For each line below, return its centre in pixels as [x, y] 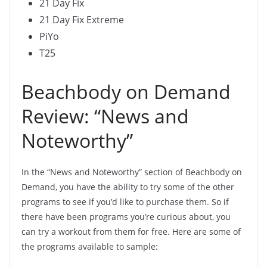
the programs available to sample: [90, 247]
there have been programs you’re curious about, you [126, 217]
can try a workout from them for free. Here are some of [131, 232]
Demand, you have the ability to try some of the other [128, 187]
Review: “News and [105, 116]
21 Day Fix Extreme [82, 20]
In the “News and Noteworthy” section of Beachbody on [132, 172]
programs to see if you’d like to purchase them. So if [125, 202]
